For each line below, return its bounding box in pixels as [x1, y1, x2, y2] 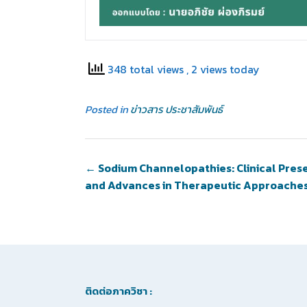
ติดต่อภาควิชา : [85, 283, 152, 299]
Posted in [85, 101, 130, 117]
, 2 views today [186, 61, 260, 78]
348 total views [105, 61, 186, 78]
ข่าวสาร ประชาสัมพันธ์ [130, 101, 223, 117]
